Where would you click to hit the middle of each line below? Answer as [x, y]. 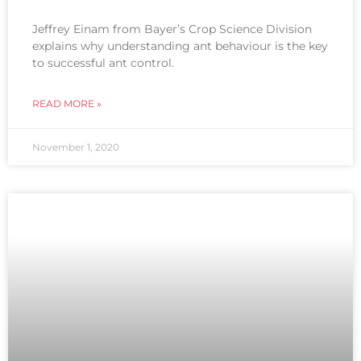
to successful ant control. [103, 63]
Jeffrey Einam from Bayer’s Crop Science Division [172, 29]
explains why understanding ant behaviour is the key [180, 46]
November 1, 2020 [76, 147]
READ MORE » [67, 104]
